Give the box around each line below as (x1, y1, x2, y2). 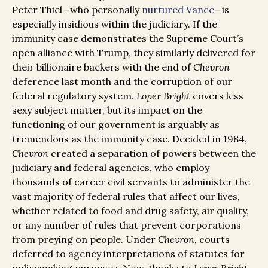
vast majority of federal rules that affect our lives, (12, 190, 240, 203)
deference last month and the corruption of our (12, 75, 232, 88)
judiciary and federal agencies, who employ (12, 162, 209, 174)
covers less (190, 90, 243, 102)
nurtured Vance (142, 4, 214, 16)
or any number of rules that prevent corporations (12, 219, 241, 232)
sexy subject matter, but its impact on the (12, 104, 202, 117)
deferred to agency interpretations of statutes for (12, 248, 245, 260)
